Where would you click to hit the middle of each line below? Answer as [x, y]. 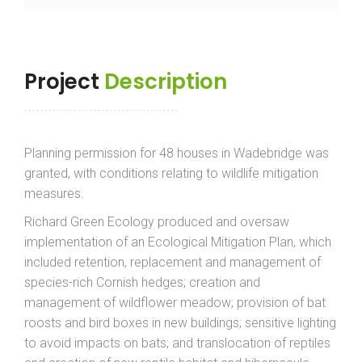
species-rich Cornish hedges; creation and [142, 283]
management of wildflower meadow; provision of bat [175, 303]
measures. [54, 194]
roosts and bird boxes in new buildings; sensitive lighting [180, 323]
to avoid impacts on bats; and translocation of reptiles [177, 343]
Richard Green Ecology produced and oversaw [157, 222]
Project [64, 82]
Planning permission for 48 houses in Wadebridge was [177, 154]
